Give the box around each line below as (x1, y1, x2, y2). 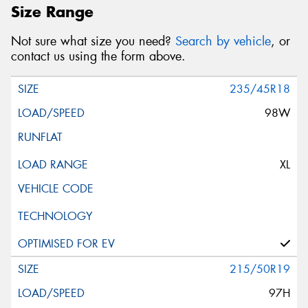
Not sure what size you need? (11, 32, 175, 49)
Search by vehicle (175, 32, 271, 49)
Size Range (11, 2, 93, 22)
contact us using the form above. (11, 47, 186, 65)
